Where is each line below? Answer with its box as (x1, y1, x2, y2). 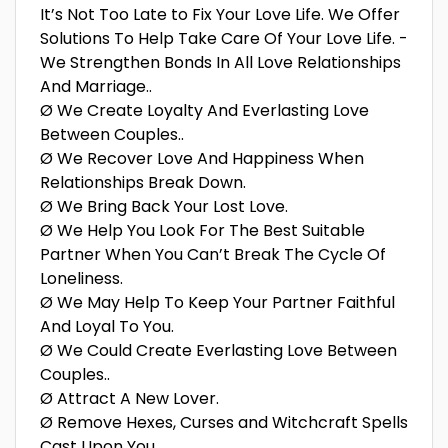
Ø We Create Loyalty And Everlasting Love (40, 99, 369, 122)
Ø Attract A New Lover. (40, 387, 219, 410)
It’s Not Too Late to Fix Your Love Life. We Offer (40, 3, 400, 26)
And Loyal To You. (40, 315, 174, 338)
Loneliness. (40, 267, 123, 290)
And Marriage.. (40, 75, 152, 98)
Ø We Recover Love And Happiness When (40, 147, 364, 170)
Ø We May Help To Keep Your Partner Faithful (40, 291, 395, 314)
